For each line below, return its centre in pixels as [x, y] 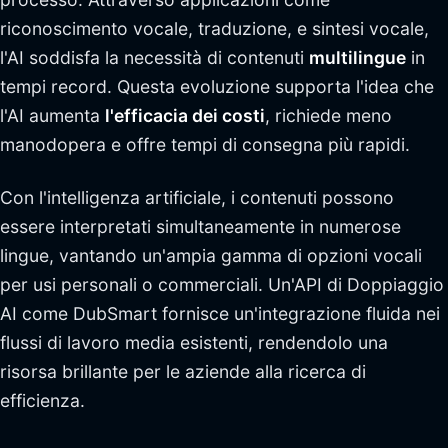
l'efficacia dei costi [185, 115]
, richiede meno [328, 115]
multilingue [357, 57]
